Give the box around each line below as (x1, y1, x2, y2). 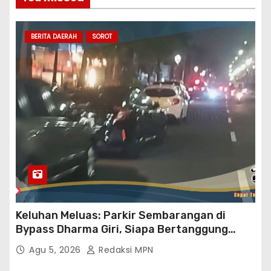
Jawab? (16, 237, 59, 250)
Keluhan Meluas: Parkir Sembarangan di (16, 209, 226, 223)
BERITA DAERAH (31, 32, 77, 42)
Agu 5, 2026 (29, 244, 83, 256)
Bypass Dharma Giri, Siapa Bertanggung (16, 223, 228, 237)
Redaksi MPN (96, 244, 154, 256)
